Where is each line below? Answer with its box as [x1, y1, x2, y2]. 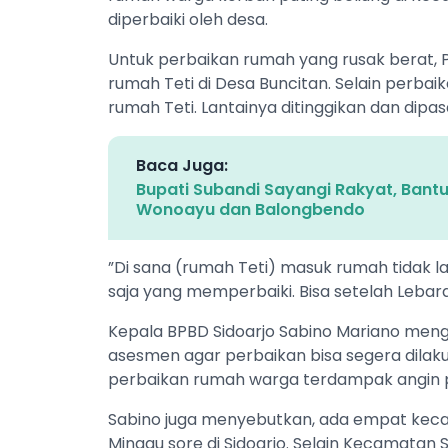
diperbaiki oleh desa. [108, 7, 268, 31]
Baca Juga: [136, 153, 228, 177]
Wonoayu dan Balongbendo [136, 197, 365, 221]
